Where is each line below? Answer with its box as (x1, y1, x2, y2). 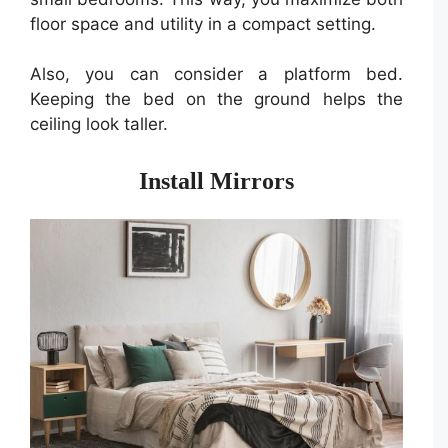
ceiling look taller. (30, 114, 168, 135)
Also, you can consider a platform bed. (30, 64, 403, 85)
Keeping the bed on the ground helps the (30, 89, 403, 110)
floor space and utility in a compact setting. (30, 13, 376, 34)
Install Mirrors (139, 167, 294, 194)
